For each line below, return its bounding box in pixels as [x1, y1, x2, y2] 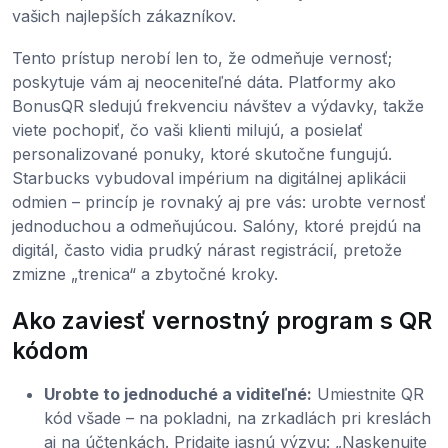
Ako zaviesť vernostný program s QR [12, 305, 432, 335]
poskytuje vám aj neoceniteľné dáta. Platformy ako [12, 71, 396, 92]
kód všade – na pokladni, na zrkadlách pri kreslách [44, 407, 431, 428]
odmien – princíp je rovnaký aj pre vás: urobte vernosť [12, 191, 426, 212]
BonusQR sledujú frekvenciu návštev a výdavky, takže [12, 95, 424, 116]
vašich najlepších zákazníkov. [12, 5, 236, 26]
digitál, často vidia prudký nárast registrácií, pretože [12, 239, 402, 260]
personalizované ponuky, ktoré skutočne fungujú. [12, 143, 392, 164]
